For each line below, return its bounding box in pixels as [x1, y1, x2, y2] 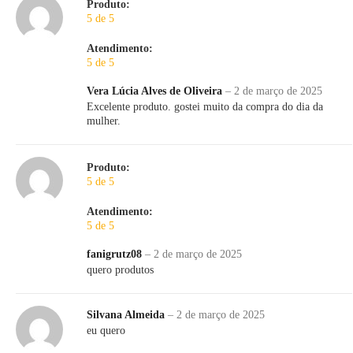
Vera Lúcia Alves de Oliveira [87, 85, 225, 98]
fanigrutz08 [87, 248, 145, 261]
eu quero [87, 325, 125, 337]
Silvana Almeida [87, 309, 168, 321]
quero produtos [87, 264, 154, 277]
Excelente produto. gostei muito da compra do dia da [87, 101, 323, 113]
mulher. [87, 115, 121, 128]
